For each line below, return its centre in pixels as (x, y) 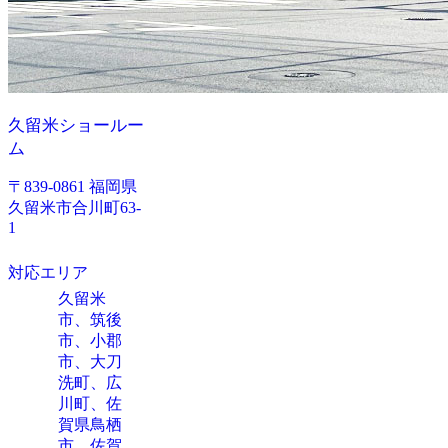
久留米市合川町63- (74, 208)
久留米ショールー (76, 126)
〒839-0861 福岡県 (72, 187)
